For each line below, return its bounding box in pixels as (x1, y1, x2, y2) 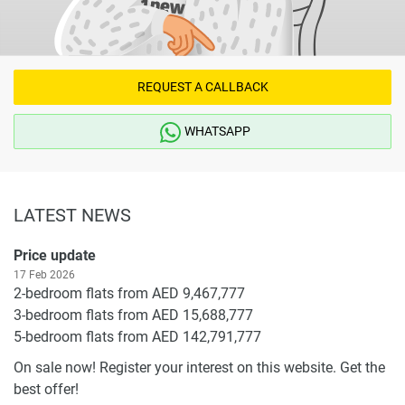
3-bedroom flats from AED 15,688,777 (14, 306, 253, 324)
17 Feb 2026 (14, 268, 75, 281)
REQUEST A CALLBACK (137, 79, 268, 94)
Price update (14, 246, 96, 264)
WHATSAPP (184, 123, 250, 138)
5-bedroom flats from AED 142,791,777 (14, 327, 261, 345)
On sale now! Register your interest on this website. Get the (14, 358, 385, 376)
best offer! (14, 380, 79, 398)
